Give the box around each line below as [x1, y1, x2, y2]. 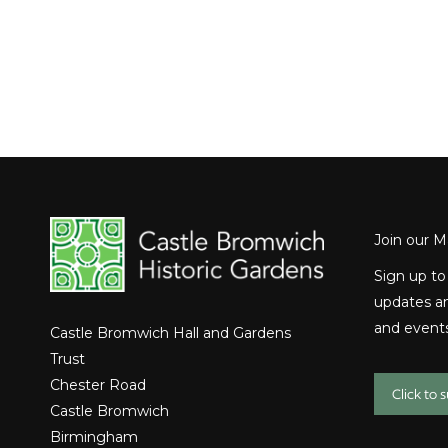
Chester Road [50, 375, 146, 394]
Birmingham [50, 427, 138, 446]
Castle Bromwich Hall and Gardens [50, 323, 291, 342]
